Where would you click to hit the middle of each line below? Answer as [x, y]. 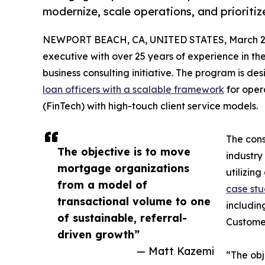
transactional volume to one [134, 201]
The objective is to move [124, 151]
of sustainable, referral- [122, 217]
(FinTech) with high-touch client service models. [150, 106]
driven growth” [98, 234]
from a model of [102, 184]
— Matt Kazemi [175, 251]
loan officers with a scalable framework [133, 89]
